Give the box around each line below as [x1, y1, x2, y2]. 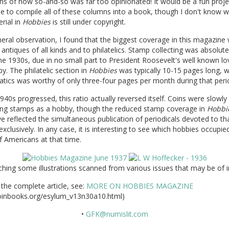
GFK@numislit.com [85, 209, 148, 219]
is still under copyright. [50, 16, 126, 27]
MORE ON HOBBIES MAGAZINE [86, 180, 193, 191]
